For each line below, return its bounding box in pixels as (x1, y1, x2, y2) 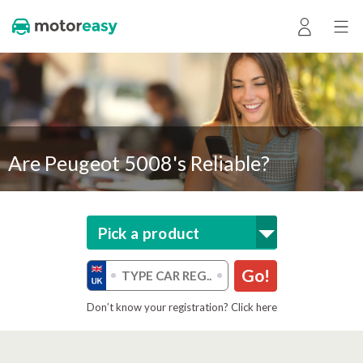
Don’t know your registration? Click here (86, 301, 277, 314)
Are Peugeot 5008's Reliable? (8, 151, 270, 175)
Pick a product (97, 224, 200, 242)
